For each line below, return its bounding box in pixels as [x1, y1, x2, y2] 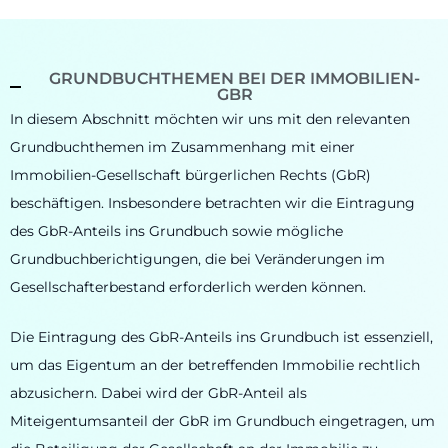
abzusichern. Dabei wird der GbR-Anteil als [10, 384, 307, 403]
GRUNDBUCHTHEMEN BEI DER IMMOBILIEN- [49, 68, 421, 88]
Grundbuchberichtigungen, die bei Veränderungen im [10, 249, 385, 268]
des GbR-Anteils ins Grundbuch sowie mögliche [10, 221, 343, 240]
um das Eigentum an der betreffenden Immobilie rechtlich [10, 356, 420, 375]
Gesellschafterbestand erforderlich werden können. [10, 277, 366, 296]
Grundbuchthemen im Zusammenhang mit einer [10, 137, 355, 156]
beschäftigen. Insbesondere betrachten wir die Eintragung [10, 193, 415, 212]
